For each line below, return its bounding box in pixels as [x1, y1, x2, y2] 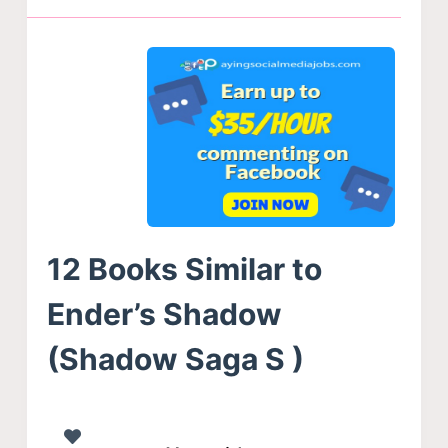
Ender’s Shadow [46, 296, 282, 333]
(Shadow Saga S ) [46, 341, 304, 378]
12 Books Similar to [46, 251, 322, 288]
